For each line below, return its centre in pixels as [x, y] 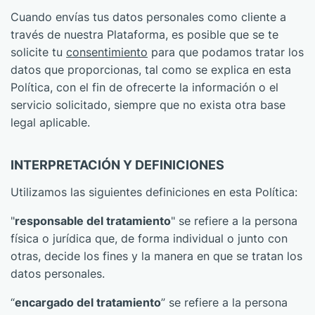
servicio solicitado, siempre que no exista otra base [148, 105]
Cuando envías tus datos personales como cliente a [148, 17]
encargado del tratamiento [88, 302]
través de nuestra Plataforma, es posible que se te [144, 34]
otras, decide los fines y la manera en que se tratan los [156, 256]
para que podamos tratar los [226, 52]
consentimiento [107, 52]
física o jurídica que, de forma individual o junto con [149, 238]
